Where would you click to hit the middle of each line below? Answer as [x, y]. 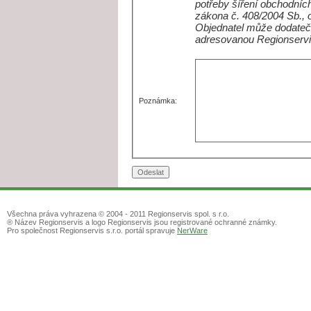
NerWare [192, 231]
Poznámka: [158, 101]
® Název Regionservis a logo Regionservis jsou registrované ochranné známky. [142, 222]
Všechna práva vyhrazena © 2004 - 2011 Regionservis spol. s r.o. [118, 214]
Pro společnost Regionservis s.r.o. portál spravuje [92, 231]
